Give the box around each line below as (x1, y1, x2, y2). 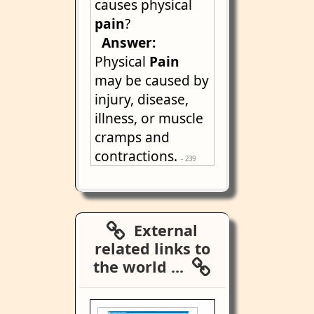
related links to (94, 238, 210, 259)
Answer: (95, 33, 156, 52)
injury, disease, (95, 90, 189, 109)
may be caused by (95, 71, 210, 90)
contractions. (95, 146, 182, 165)
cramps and (95, 128, 170, 146)
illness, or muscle (95, 109, 204, 128)
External (125, 220, 198, 240)
